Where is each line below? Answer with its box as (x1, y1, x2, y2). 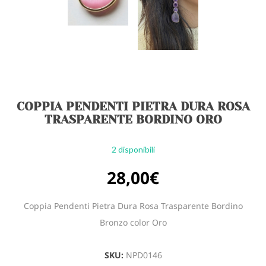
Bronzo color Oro (99, 217, 167, 229)
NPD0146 (125, 249, 162, 261)
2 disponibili (111, 144, 155, 155)
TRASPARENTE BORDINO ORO (44, 113, 222, 127)
